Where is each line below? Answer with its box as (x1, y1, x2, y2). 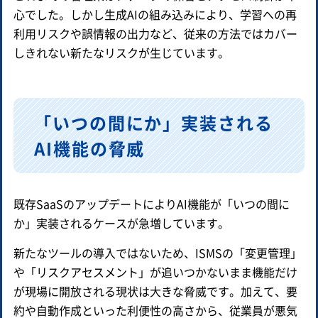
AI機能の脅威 (34, 135, 146, 160)
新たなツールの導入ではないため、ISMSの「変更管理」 (13, 243, 302, 261)
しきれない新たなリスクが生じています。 (13, 43, 229, 61)
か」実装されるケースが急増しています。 (13, 214, 229, 231)
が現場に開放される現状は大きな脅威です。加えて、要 (13, 282, 297, 300)
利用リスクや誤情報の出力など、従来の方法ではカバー (13, 24, 297, 42)
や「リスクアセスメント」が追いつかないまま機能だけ (13, 263, 297, 280)
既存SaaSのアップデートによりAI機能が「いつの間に (13, 194, 290, 212)
